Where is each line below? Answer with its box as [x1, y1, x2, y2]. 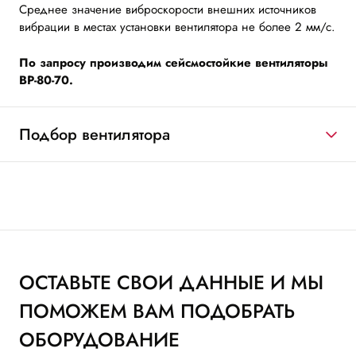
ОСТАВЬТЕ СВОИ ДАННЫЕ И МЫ [19, 269, 323, 297]
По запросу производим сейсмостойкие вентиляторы [19, 53, 328, 72]
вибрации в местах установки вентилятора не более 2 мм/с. [19, 18, 335, 37]
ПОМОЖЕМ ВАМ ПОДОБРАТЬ [19, 297, 295, 326]
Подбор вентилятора [19, 122, 170, 146]
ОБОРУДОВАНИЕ [19, 326, 180, 354]
